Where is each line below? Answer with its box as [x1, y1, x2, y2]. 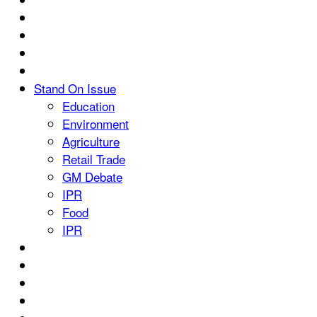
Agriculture [62, 132, 120, 151]
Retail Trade [62, 150, 125, 168]
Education [62, 97, 115, 115]
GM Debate [62, 168, 122, 186]
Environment [62, 115, 129, 133]
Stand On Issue [34, 79, 116, 98]
